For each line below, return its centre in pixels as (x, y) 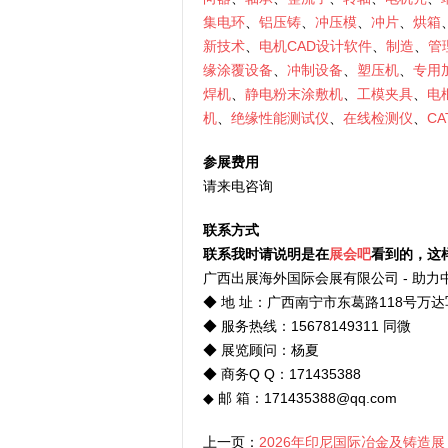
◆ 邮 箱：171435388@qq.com (300, 398)
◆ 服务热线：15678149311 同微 (307, 326)
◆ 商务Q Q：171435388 (282, 374)
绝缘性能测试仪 (280, 118)
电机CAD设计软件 (315, 46)
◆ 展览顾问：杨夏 (261, 350)
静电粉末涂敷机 (294, 94)
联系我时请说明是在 (266, 254)
